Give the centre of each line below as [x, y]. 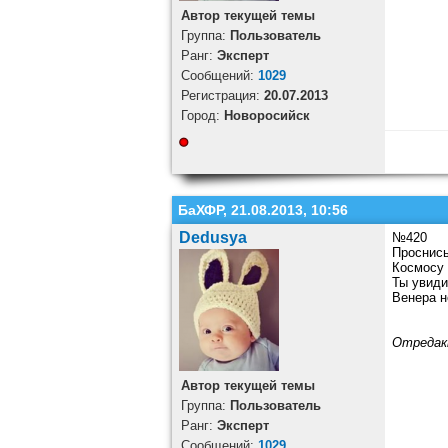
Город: [202, 116]
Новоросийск [266, 116]
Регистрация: [222, 96]
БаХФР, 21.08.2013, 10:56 [263, 210]
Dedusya [212, 238]
